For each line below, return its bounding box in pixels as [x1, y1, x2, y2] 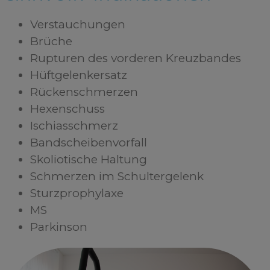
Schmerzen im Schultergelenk [30, 169, 204, 184]
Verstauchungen [30, 17, 125, 32]
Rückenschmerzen [30, 85, 138, 99]
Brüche [30, 34, 72, 49]
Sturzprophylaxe [30, 186, 124, 201]
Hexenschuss [30, 102, 105, 116]
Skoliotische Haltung [30, 152, 147, 167]
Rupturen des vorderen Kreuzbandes [30, 51, 241, 66]
